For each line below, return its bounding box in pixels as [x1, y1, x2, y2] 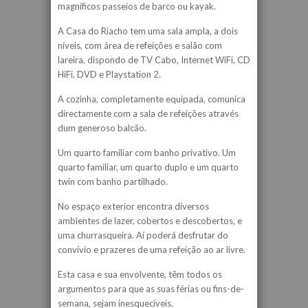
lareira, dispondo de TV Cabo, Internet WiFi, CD [58, 54, 250, 65]
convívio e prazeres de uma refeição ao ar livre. [58, 244, 245, 255]
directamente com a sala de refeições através [58, 108, 239, 119]
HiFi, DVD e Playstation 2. [58, 69, 161, 80]
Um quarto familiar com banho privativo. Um [58, 147, 236, 158]
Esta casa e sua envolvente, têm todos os [58, 269, 222, 280]
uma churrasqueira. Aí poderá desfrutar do [58, 230, 228, 241]
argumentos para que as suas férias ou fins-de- [58, 283, 244, 294]
